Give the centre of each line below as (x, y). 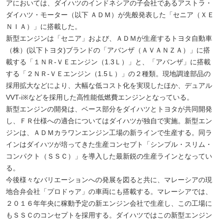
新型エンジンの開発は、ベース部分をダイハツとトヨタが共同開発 (109, 109)
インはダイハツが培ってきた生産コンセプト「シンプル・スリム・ (109, 145)
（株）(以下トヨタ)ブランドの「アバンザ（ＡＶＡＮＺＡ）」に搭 (108, 50)
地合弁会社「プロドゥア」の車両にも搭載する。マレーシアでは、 (109, 192)
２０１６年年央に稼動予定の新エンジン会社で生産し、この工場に (109, 204)
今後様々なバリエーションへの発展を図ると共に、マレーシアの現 (109, 180)
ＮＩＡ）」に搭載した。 (44, 27)
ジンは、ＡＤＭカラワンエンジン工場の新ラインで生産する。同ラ (109, 133)
